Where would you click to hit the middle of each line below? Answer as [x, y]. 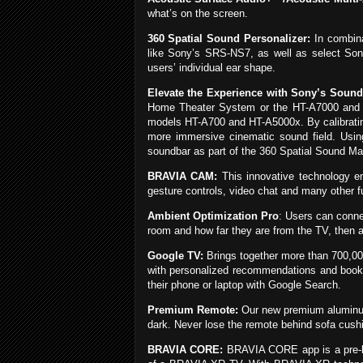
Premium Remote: [192, 310]
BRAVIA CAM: [182, 177]
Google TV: [175, 256]
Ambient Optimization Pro [213, 216]
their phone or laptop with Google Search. [244, 285]
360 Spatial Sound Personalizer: [229, 39]
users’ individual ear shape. [211, 68]
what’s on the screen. [197, 14]
